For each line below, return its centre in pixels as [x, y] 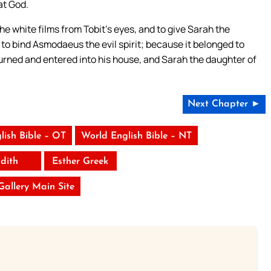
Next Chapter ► [224, 104]
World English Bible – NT [136, 136]
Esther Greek [80, 161]
